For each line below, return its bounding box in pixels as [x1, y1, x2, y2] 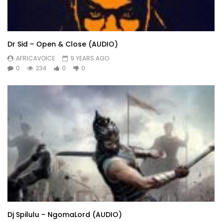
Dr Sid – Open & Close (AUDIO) [7, 39, 118, 49]
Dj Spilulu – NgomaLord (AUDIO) [7, 209, 122, 220]
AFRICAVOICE [16, 54, 55, 62]
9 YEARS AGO [70, 54, 109, 62]
